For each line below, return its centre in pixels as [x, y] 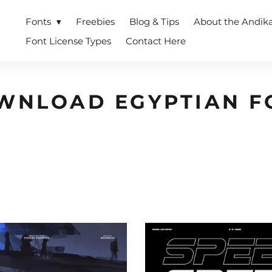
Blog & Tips [154, 22]
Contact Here [156, 41]
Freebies [95, 22]
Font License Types [68, 41]
